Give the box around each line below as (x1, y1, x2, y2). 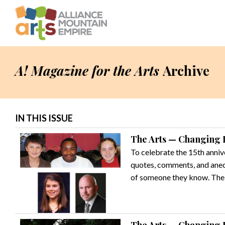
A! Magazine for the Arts (15, 62, 159, 79)
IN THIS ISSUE (15, 113, 73, 124)
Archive (163, 62, 209, 79)
